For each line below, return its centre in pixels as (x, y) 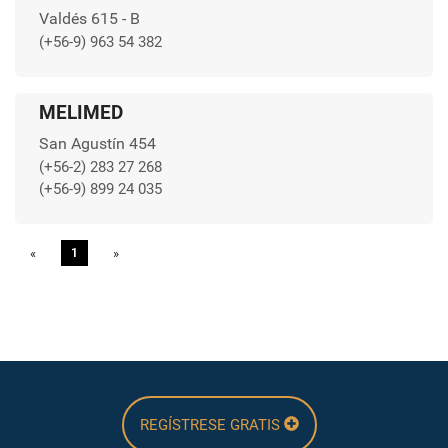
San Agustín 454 (97, 143)
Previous (70, 253)
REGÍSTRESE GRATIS (211, 424)
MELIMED (81, 112)
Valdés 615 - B (89, 18)
